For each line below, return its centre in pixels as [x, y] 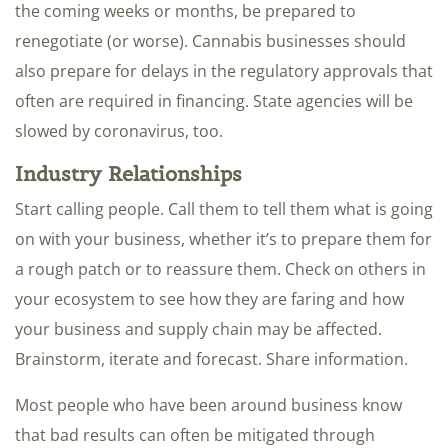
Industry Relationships [128, 173]
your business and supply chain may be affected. [198, 328]
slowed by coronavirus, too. [119, 130]
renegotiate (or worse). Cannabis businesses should [210, 40]
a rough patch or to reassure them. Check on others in [220, 268]
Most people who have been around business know [208, 404]
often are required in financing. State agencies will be [214, 100]
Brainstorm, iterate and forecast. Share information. [211, 358]
